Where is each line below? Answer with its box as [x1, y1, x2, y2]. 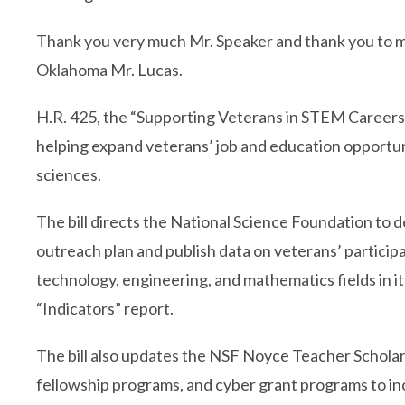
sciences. [36, 165, 101, 184]
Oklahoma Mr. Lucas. [36, 60, 183, 80]
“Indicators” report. [36, 298, 174, 318]
